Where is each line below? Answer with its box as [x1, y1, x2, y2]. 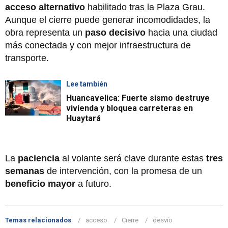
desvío [153, 216, 173, 224]
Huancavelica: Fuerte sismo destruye [66, 93, 210, 103]
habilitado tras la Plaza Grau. [85, 2, 205, 12]
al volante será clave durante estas [60, 153, 204, 163]
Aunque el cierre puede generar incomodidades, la [5, 14, 210, 25]
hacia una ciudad [148, 27, 217, 38]
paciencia [18, 153, 60, 163]
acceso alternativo [5, 2, 85, 12]
